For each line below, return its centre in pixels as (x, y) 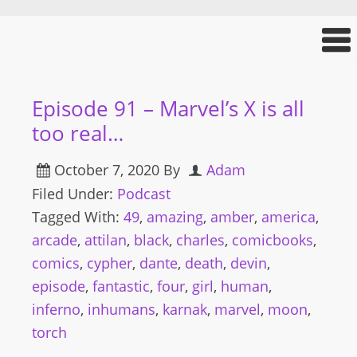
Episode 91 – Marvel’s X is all (168, 108)
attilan (106, 240)
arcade (55, 240)
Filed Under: (75, 194)
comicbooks (273, 240)
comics (56, 263)
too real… (78, 133)
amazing (175, 217)
